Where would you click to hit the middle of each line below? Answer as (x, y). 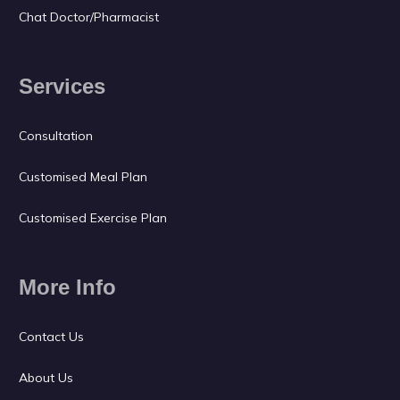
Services (62, 86)
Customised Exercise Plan (93, 218)
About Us (46, 378)
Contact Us (53, 337)
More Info (67, 287)
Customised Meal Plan (83, 177)
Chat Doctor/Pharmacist (89, 17)
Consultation (56, 136)
